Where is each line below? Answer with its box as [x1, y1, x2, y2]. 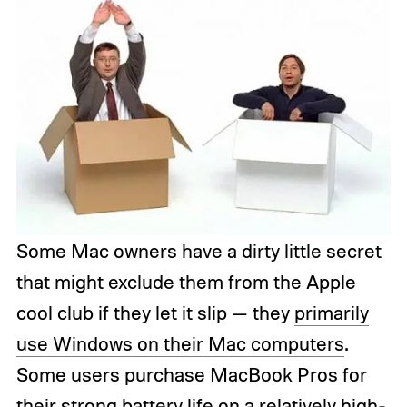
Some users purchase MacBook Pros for [15, 362, 367, 386]
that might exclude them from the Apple [15, 269, 356, 293]
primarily [293, 300, 369, 324]
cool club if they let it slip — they [15, 300, 294, 324]
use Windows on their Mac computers [15, 331, 344, 355]
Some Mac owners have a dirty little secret [15, 238, 382, 263]
